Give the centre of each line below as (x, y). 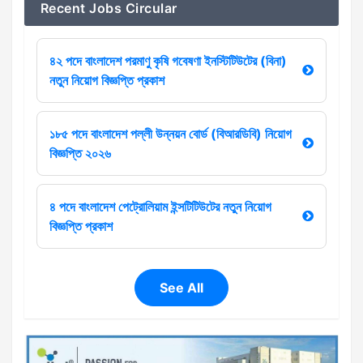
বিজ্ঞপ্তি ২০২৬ (80, 153)
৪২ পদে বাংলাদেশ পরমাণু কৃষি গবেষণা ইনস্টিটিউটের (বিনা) (168, 61)
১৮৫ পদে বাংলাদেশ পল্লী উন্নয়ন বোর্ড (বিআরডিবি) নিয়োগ (171, 134)
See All (181, 288)
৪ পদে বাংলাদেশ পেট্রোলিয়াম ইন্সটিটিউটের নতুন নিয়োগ (160, 207)
